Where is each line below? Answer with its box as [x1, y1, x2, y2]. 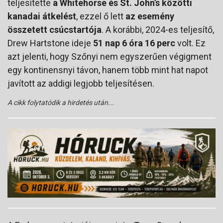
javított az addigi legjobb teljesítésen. [7, 78, 154, 89]
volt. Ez [175, 37, 206, 48]
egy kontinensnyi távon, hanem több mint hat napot [7, 64, 208, 75]
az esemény [125, 10, 174, 21]
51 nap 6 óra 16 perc [93, 37, 175, 48]
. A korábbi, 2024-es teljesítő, [102, 24, 214, 35]
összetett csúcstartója [7, 24, 102, 35]
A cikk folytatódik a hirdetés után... [7, 98, 114, 107]
